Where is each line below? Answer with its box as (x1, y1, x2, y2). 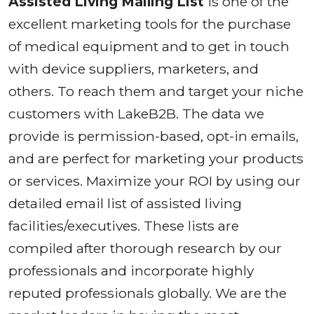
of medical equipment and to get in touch (8, 37, 289, 55)
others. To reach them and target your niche (8, 82, 303, 100)
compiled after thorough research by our (8, 239, 282, 257)
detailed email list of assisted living (8, 194, 242, 212)
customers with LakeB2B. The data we (8, 104, 264, 122)
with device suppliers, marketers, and (8, 60, 259, 77)
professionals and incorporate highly (8, 261, 254, 279)
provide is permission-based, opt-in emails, (8, 127, 299, 144)
